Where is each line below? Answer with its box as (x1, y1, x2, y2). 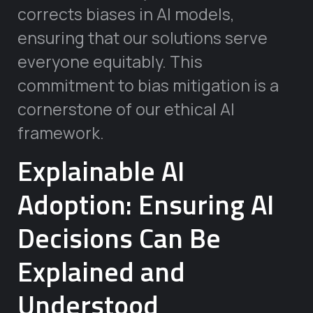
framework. (17, 121, 104, 144)
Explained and (17, 251, 185, 293)
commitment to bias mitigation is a (17, 73, 279, 96)
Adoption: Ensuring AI (17, 184, 274, 226)
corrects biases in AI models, (17, 2, 235, 25)
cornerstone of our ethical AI (17, 97, 235, 120)
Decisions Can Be (17, 217, 221, 259)
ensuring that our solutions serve (17, 26, 268, 49)
